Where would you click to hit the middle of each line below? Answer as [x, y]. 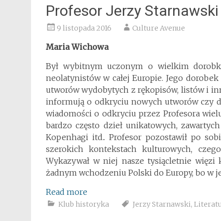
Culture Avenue [159, 28]
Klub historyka [84, 204]
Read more [67, 192]
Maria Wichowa [77, 47]
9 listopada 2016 [84, 28]
